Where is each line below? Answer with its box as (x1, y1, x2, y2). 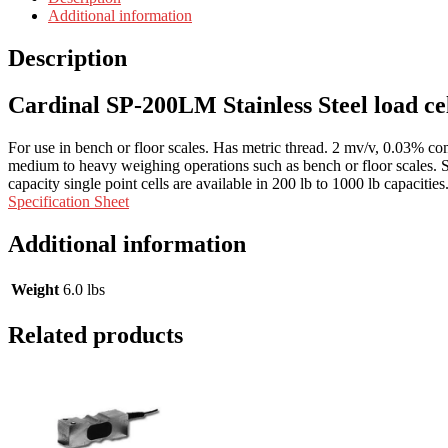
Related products (8, 321, 183, 348)
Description (8, 45, 127, 72)
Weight (11, 280, 59, 298)
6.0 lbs (63, 280, 105, 298)
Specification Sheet (8, 192, 129, 210)
